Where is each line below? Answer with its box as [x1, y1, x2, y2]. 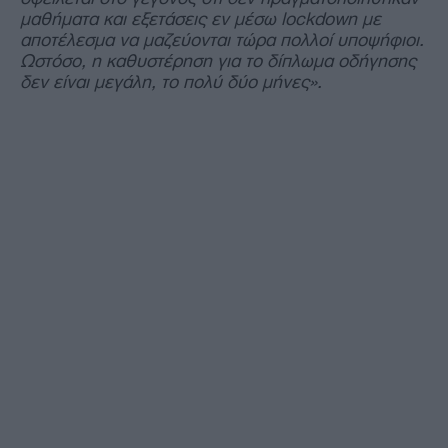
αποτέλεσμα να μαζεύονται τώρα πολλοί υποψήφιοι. [20, 29, 424, 50]
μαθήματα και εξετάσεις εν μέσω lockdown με [20, 8, 381, 29]
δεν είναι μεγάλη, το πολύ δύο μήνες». [20, 71, 322, 92]
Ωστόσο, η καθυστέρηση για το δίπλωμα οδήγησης [20, 50, 416, 71]
